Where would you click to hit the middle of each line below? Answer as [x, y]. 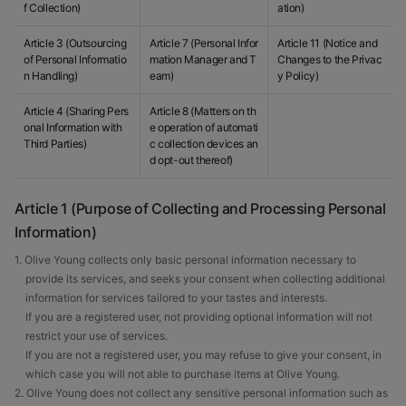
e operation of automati [204, 127]
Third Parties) [55, 144]
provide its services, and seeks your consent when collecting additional [205, 279]
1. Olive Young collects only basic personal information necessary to [185, 260]
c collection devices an [204, 144]
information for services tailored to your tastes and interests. [176, 298]
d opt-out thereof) [191, 160]
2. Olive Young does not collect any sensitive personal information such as [201, 393]
